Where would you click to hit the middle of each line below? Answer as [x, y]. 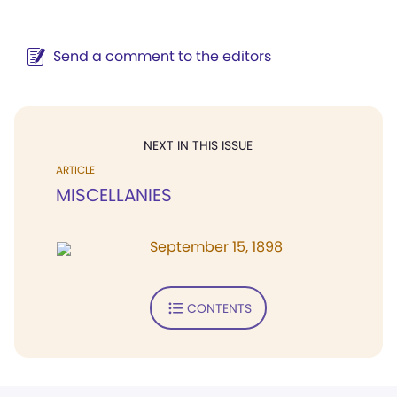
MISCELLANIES [114, 195]
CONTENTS [219, 308]
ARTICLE [75, 170]
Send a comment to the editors [162, 56]
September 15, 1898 [216, 247]
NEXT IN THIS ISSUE [198, 145]
